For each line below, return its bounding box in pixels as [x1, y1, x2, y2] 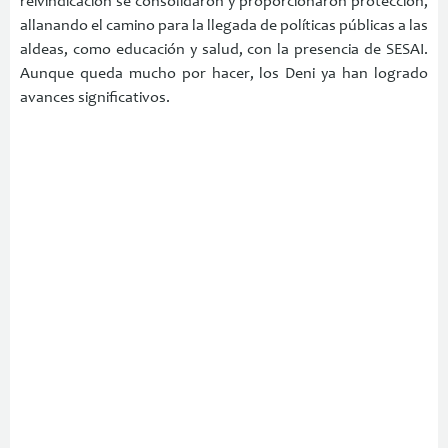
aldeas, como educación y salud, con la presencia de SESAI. [20, 41, 428, 58]
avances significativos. [20, 89, 170, 106]
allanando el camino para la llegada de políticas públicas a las [20, 17, 428, 34]
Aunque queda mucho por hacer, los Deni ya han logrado [20, 65, 428, 82]
